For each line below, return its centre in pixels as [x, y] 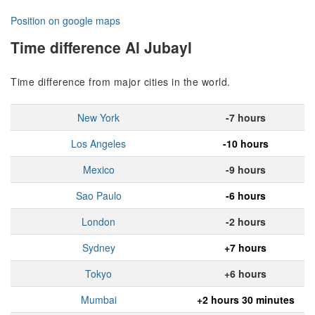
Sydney [98, 248]
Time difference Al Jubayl [101, 47]
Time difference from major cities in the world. [121, 82]
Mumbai [98, 300]
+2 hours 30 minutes [245, 300]
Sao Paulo [98, 196]
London [98, 222]
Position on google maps [65, 21]
